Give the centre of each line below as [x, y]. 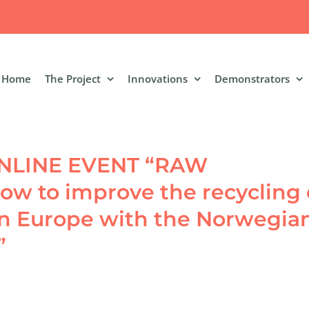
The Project [73, 78]
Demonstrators [252, 78]
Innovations [158, 78]
